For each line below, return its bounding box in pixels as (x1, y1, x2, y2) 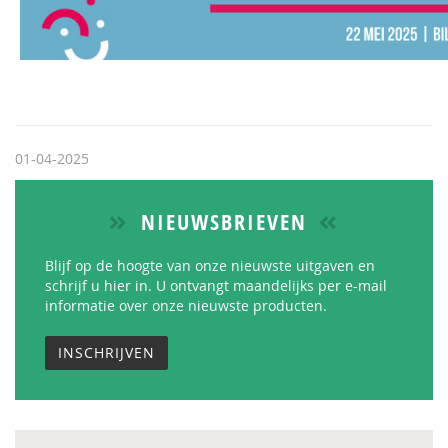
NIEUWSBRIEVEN (134, 207, 314, 237)
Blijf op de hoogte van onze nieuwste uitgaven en (45, 256, 375, 275)
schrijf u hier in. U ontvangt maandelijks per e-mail (45, 276, 387, 295)
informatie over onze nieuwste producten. (45, 296, 327, 315)
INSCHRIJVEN (58, 343, 155, 362)
